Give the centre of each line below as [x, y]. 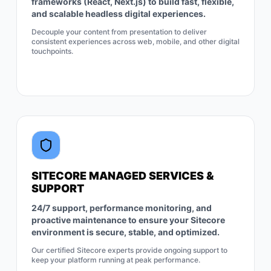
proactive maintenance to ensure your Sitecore [128, 220]
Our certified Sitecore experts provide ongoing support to [129, 250]
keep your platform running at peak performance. [116, 260]
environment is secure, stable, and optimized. [125, 232]
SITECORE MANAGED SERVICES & [122, 176]
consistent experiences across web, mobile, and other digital [135, 41]
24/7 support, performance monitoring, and [121, 208]
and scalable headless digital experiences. [118, 14]
